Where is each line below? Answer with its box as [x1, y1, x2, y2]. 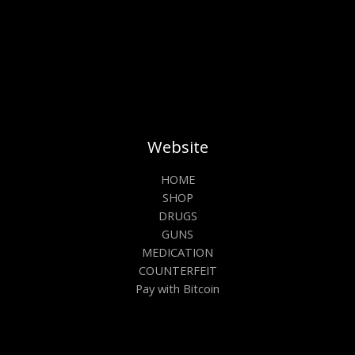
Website [147, 136, 208, 158]
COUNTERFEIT [138, 261, 217, 278]
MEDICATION [142, 243, 213, 260]
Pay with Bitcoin [136, 280, 219, 296]
